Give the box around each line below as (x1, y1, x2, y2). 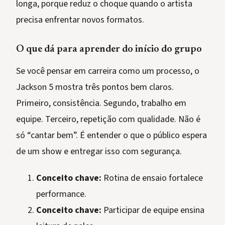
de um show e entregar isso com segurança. (16, 145, 182, 158)
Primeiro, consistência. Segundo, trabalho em (16, 97, 186, 110)
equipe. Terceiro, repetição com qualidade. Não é (16, 113, 200, 126)
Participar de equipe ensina (101, 204, 204, 217)
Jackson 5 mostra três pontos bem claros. (16, 81, 174, 94)
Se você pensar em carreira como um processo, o (16, 65, 199, 78)
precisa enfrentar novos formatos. (16, 14, 144, 27)
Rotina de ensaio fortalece (101, 172, 203, 185)
